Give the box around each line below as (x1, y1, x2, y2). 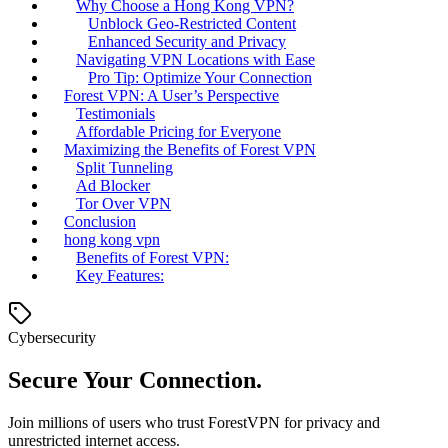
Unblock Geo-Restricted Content (88, 14, 296, 32)
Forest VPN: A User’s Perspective (64, 86, 279, 104)
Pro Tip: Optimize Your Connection (88, 68, 312, 86)
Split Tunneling (76, 158, 173, 176)
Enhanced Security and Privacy (88, 32, 286, 50)
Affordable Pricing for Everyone (76, 122, 281, 140)
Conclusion (64, 212, 136, 230)
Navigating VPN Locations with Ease (76, 50, 315, 68)
